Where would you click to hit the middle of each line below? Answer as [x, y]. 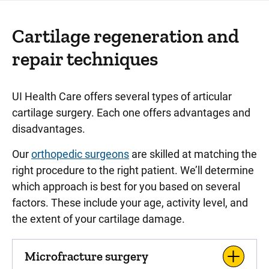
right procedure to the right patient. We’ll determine [133, 170]
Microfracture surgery [86, 256]
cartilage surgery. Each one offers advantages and [131, 113]
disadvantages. [50, 129]
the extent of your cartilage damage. [98, 219]
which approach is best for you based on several [126, 186]
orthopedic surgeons [80, 154]
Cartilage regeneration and [125, 36]
